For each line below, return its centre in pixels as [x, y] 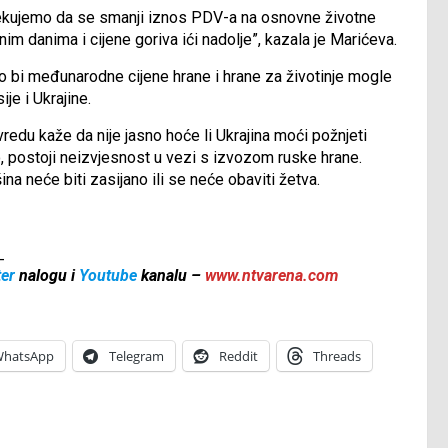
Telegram [136, 356]
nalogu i [47, 276]
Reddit [238, 356]
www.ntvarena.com [271, 276]
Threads [337, 356]
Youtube [108, 276]
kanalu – [171, 276]
